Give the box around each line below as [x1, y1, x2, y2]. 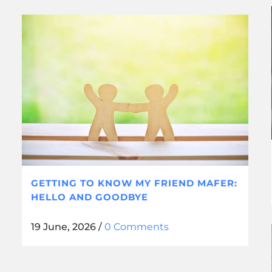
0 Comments [104, 220, 169, 233]
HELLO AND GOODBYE [30, 191, 148, 203]
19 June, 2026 [30, 220, 96, 233]
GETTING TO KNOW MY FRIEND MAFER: [30, 177, 237, 189]
